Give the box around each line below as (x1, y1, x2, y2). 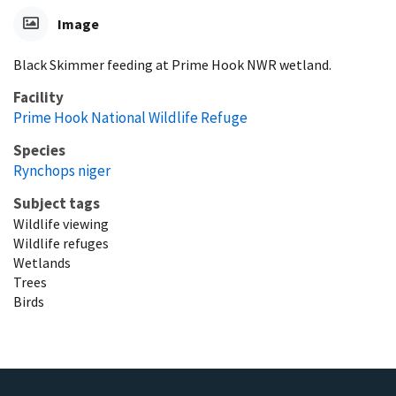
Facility (13, 87, 64, 107)
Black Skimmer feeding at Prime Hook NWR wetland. (13, 55, 331, 73)
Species (13, 140, 65, 160)
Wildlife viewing (13, 214, 109, 232)
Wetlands (13, 253, 71, 271)
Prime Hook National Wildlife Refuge (13, 107, 247, 127)
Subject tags (13, 193, 100, 213)
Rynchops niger (13, 160, 110, 180)
